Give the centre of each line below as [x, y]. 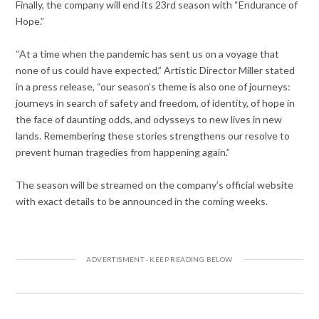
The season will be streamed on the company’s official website [155, 184]
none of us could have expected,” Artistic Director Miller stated [156, 70]
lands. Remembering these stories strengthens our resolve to [153, 135]
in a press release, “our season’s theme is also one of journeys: [153, 86]
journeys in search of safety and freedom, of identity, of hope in [156, 103]
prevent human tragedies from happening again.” [123, 152]
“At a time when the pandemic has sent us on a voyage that [148, 53]
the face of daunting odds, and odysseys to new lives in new [149, 119]
